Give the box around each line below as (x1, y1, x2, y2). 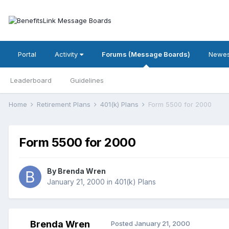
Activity (55, 50, 80, 58)
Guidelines (70, 76, 104, 84)
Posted (111, 219, 134, 228)
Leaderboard (10, 76, 52, 84)
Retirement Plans (37, 100, 93, 108)
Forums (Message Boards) (102, 50, 190, 58)
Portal (18, 50, 36, 58)
